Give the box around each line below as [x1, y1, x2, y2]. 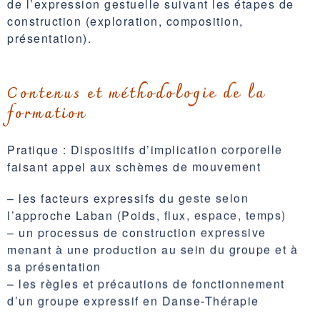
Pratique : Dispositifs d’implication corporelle [7, 139, 283, 156]
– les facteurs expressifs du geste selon [7, 188, 249, 205]
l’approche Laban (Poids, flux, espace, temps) [7, 205, 286, 222]
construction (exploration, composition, [7, 12, 244, 29]
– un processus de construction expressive [7, 222, 266, 239]
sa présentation [7, 256, 101, 274]
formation [7, 99, 92, 126]
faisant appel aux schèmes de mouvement [7, 156, 261, 174]
